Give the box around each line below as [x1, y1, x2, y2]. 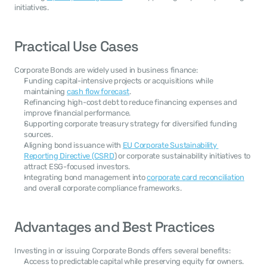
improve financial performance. [24, 108, 131, 117]
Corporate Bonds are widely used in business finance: [14, 66, 198, 74]
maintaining [24, 87, 67, 96]
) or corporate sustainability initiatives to [114, 151, 251, 160]
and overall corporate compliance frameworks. [24, 184, 182, 193]
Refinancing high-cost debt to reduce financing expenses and [24, 98, 237, 107]
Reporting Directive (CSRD [24, 151, 114, 160]
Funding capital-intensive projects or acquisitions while [24, 76, 213, 85]
